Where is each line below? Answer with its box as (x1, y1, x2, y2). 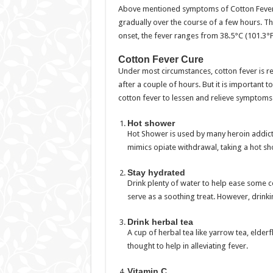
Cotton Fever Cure (118, 54, 204, 65)
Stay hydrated (127, 168, 185, 177)
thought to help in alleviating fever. (127, 241, 248, 250)
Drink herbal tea (127, 217, 193, 227)
